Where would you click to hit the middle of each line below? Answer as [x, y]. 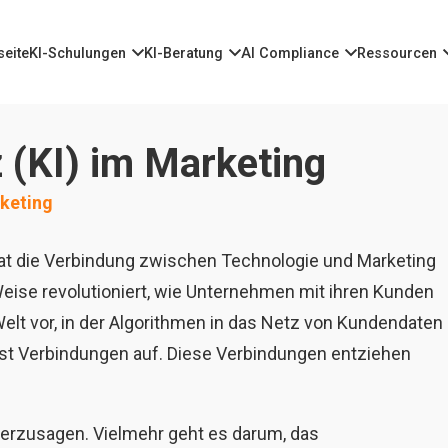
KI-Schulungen [77, 54]
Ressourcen [397, 54]
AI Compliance [290, 54]
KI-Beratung [183, 54]
